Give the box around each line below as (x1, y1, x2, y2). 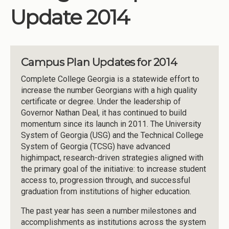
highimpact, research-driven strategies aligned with (20, 153, 203, 163)
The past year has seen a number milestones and (20, 206, 196, 216)
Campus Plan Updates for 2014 (20, 55, 177, 68)
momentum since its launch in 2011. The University (20, 119, 201, 129)
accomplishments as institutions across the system (20, 217, 206, 227)
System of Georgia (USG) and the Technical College (20, 130, 203, 141)
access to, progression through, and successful (20, 175, 190, 186)
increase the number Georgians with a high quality (20, 85, 197, 96)
